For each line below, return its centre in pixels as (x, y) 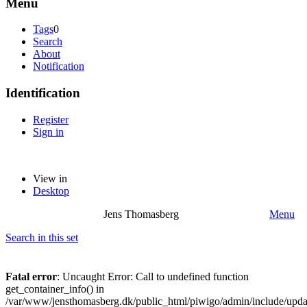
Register (51, 119)
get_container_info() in (55, 288)
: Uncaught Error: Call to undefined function (153, 276)
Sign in (48, 132)
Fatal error (31, 276)
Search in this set (42, 237)
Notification (59, 66)
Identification (43, 93)
